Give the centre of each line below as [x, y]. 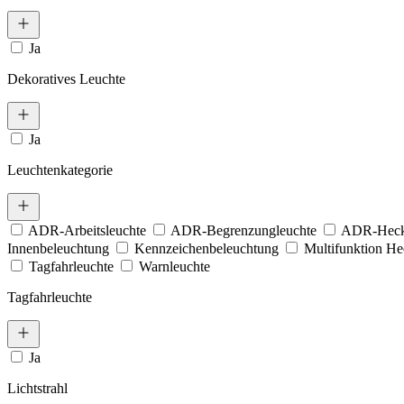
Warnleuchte [174, 266]
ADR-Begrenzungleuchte [245, 230]
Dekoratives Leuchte [66, 78]
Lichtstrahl [37, 388]
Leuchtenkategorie [60, 170]
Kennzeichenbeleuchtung [208, 248]
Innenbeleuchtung [60, 248]
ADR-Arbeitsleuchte [89, 230]
